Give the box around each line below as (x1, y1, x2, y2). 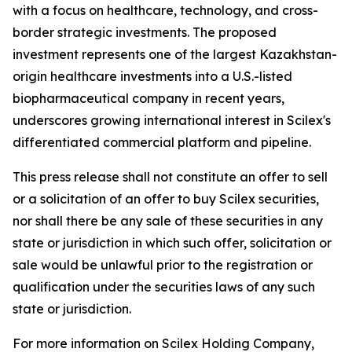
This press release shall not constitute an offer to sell (13, 169, 328, 185)
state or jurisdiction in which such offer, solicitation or (13, 235, 332, 251)
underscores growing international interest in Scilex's (13, 112, 331, 128)
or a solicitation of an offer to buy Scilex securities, (13, 191, 319, 207)
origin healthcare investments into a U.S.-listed (13, 68, 292, 84)
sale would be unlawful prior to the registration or (13, 257, 313, 273)
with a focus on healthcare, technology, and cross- (13, 2, 318, 18)
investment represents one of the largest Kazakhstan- (13, 46, 337, 62)
